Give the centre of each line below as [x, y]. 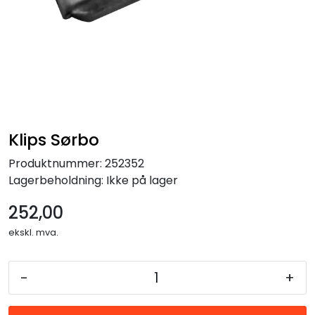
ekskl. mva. [33, 232]
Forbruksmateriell [64, 14]
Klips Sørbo [54, 139]
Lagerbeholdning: [56, 180]
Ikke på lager [142, 180]
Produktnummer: [55, 163]
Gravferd [39, 52]
